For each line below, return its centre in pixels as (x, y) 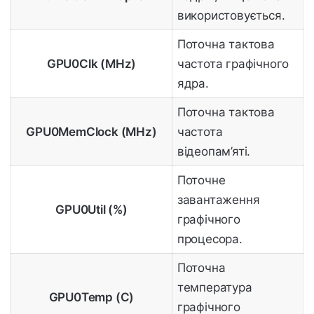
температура (214, 288)
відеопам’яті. (214, 152)
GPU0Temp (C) (91, 298)
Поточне (201, 180)
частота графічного (233, 64)
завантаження (218, 200)
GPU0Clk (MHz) (91, 64)
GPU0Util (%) (91, 210)
